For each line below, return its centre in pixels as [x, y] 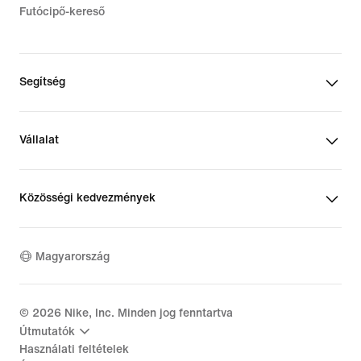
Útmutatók [47, 331]
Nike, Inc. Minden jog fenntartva [147, 313]
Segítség [42, 82]
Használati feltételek [74, 350]
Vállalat [39, 140]
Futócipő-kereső [62, 12]
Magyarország [73, 256]
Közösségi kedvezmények [87, 198]
